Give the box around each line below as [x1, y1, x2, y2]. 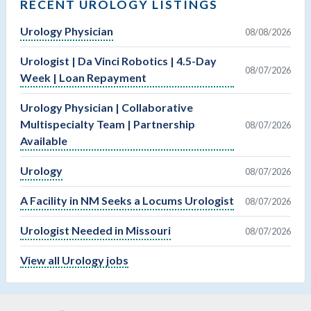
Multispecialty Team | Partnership [20, 117, 195, 131]
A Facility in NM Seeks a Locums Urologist [20, 194, 234, 208]
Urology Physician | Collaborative [20, 101, 193, 115]
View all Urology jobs [20, 253, 128, 267]
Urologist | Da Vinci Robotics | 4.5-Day [20, 54, 217, 68]
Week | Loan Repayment [20, 71, 146, 85]
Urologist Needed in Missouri [20, 224, 171, 237]
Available [20, 134, 67, 148]
